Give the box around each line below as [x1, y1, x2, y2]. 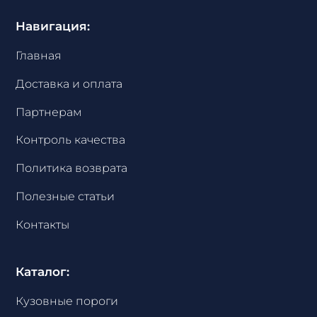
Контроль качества [16, 132, 126, 147]
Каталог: [16, 264, 70, 279]
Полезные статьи [16, 189, 115, 204]
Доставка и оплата [16, 76, 123, 91]
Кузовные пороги [16, 293, 119, 308]
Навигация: [16, 18, 91, 33]
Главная [16, 47, 62, 62]
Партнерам [16, 104, 83, 119]
